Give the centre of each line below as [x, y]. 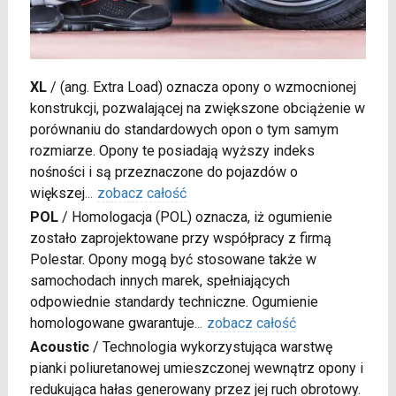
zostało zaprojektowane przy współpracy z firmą [180, 239]
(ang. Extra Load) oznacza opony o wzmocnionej [208, 88]
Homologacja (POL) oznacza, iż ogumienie [202, 217]
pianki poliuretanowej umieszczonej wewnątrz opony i [196, 369]
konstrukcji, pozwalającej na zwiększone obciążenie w [197, 109]
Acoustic [59, 347]
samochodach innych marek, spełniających [160, 281]
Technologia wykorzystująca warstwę [217, 347]
